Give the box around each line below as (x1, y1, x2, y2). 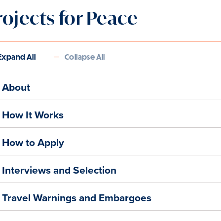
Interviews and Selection (2, 162, 116, 178)
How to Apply (2, 134, 64, 150)
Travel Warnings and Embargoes (2, 189, 151, 205)
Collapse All (65, 52, 105, 61)
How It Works (2, 107, 64, 122)
